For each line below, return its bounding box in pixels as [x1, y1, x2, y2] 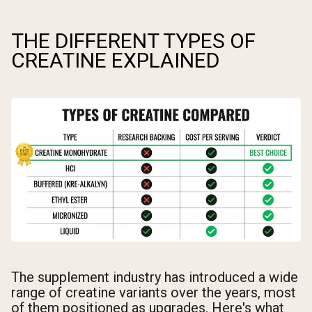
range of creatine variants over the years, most [11, 283, 296, 301]
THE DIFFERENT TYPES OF [11, 28, 256, 53]
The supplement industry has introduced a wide [11, 268, 298, 286]
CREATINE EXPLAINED [11, 47, 219, 72]
